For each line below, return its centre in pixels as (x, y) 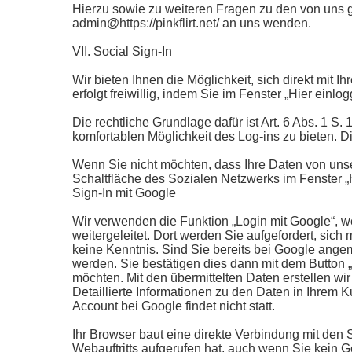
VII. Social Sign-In (122, 51)
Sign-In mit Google (124, 193)
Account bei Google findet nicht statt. (174, 306)
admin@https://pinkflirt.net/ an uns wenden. (192, 23)
